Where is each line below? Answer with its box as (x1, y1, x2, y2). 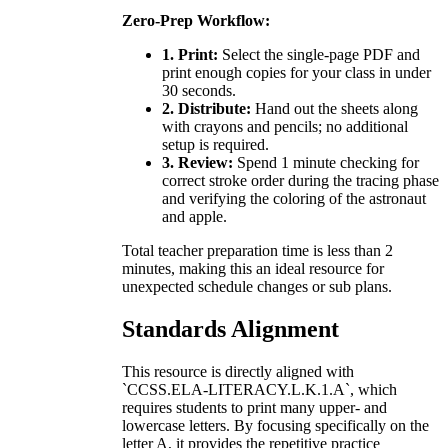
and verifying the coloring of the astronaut (162, 189, 426, 207)
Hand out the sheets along (251, 99, 418, 117)
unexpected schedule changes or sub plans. (122, 277, 392, 295)
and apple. (162, 207, 227, 225)
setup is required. (162, 135, 269, 153)
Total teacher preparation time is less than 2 (122, 241, 393, 259)
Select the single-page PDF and (218, 45, 420, 63)
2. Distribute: (162, 99, 251, 117)
